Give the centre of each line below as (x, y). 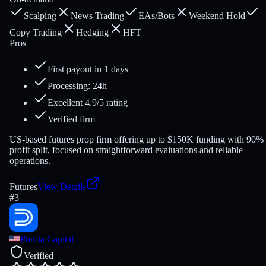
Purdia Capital (47, 239)
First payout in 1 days (88, 69)
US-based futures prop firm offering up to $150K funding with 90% (137, 140)
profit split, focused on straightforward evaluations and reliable (126, 150)
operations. (30, 161)
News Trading (97, 16)
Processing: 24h (77, 86)
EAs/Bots (156, 16)
